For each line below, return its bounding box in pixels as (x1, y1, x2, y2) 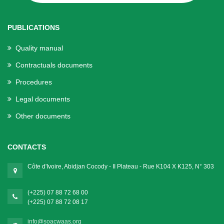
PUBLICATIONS (7, 23, 59, 32)
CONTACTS (7, 143, 46, 151)
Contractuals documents (15, 61, 92, 69)
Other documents (15, 112, 70, 120)
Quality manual (15, 44, 63, 52)
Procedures (15, 78, 52, 86)
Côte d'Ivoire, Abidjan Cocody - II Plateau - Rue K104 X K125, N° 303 (27, 163, 214, 170)
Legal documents (15, 95, 70, 103)
